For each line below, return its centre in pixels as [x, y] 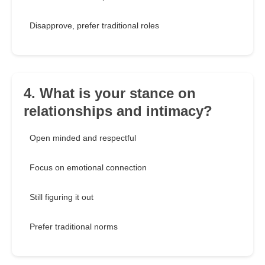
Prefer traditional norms [74, 227]
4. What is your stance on [110, 93]
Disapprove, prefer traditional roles [94, 26]
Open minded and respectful [83, 138]
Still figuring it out [62, 197]
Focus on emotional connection [88, 168]
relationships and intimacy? [118, 111]
